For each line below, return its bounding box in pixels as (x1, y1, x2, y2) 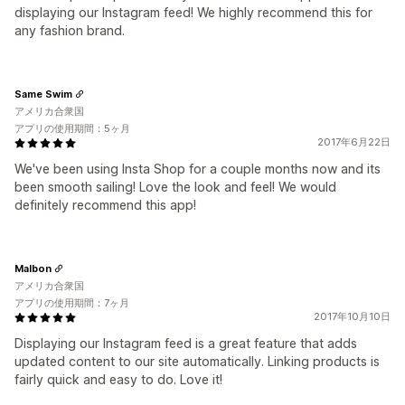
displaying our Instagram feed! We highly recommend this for (14, 5, 372, 21)
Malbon (14, 261, 52, 275)
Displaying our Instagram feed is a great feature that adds (14, 335, 357, 352)
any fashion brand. (14, 23, 125, 39)
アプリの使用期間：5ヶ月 (14, 122, 130, 136)
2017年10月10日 (314, 310, 391, 324)
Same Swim (14, 87, 72, 100)
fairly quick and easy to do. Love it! (14, 372, 222, 388)
